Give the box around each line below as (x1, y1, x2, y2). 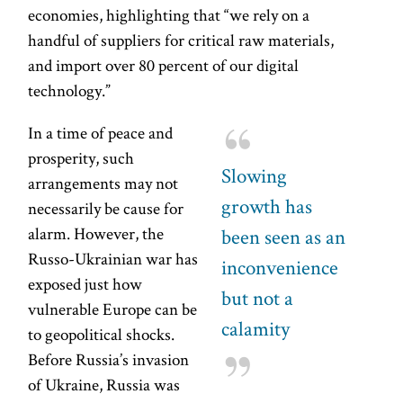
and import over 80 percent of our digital (28, 54, 300, 77)
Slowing (221, 162, 288, 190)
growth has (221, 193, 313, 220)
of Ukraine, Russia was (28, 373, 181, 397)
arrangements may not (28, 172, 179, 195)
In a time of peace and (28, 121, 174, 145)
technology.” (28, 79, 112, 103)
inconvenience (221, 254, 339, 282)
